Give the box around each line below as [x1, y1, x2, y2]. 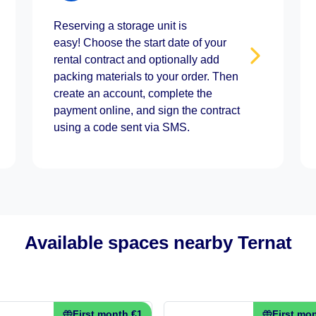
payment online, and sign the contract [53, 104, 240, 116]
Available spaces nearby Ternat [24, 233, 292, 253]
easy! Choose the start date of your [53, 37, 226, 49]
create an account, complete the [53, 87, 212, 99]
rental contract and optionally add [53, 54, 219, 66]
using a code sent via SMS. [53, 121, 190, 133]
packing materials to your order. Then [53, 71, 238, 83]
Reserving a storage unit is [53, 20, 187, 32]
